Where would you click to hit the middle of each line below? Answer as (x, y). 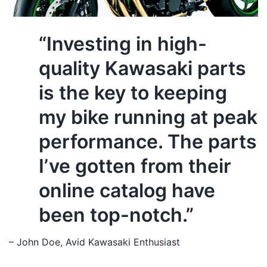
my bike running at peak (148, 117)
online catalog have (127, 191)
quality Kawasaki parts (142, 69)
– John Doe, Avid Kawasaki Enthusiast (94, 242)
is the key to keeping (133, 93)
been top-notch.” (116, 215)
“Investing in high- (123, 44)
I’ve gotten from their (135, 166)
